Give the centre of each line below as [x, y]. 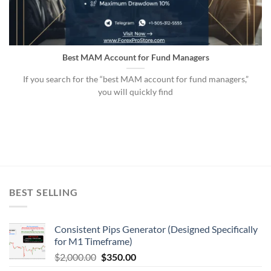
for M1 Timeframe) [93, 241]
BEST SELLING [44, 192]
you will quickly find [135, 92]
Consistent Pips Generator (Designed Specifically [156, 229]
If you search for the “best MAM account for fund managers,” [135, 80]
